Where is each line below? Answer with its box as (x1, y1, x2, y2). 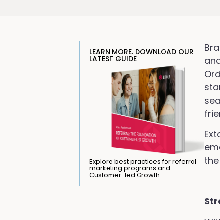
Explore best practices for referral (89, 156, 196, 166)
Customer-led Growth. (89, 170, 161, 180)
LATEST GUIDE (89, 54, 137, 64)
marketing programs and (89, 163, 170, 173)
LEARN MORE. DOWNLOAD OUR (89, 47, 193, 56)
